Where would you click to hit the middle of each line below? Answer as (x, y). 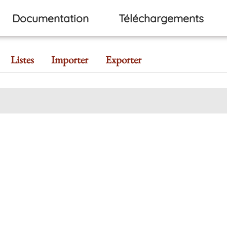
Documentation (50, 18)
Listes (22, 60)
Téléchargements (161, 18)
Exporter (123, 60)
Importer (70, 60)
